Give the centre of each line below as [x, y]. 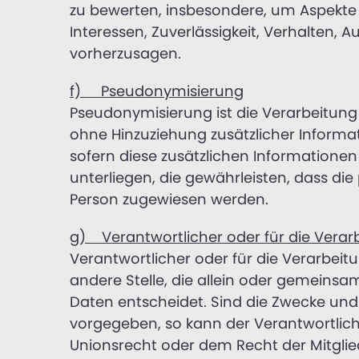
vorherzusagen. [125, 53]
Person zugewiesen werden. [169, 199]
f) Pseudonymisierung [157, 91]
